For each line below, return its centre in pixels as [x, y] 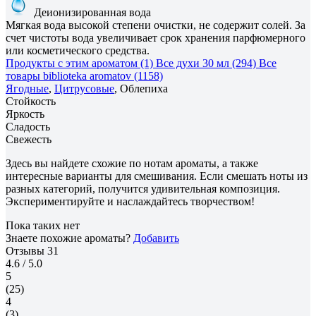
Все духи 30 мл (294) [206, 63]
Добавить [156, 238]
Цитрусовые [84, 88]
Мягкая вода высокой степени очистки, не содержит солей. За [156, 25]
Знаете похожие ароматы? [69, 238]
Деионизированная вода [91, 12]
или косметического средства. [78, 50]
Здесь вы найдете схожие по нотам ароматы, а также [132, 163]
